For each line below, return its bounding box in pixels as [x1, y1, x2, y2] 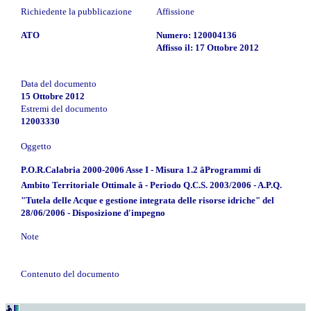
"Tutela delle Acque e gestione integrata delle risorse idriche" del [21, 194, 274, 205]
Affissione [156, 6, 194, 17]
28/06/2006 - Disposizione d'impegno [21, 207, 165, 218]
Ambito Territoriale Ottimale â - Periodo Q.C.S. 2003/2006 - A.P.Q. [21, 179, 282, 190]
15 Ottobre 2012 [21, 90, 85, 101]
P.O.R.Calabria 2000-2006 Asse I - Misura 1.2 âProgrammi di [21, 164, 261, 175]
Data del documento [21, 78, 96, 89]
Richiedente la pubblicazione [21, 6, 132, 17]
